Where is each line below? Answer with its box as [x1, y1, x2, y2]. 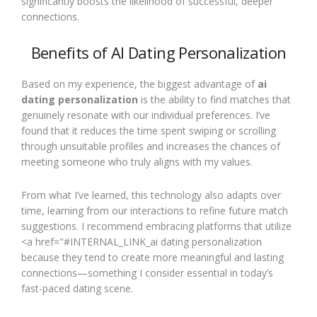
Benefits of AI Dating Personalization [30, 42, 287, 63]
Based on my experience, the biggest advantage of [21, 77, 258, 91]
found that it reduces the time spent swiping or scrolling [21, 124, 276, 137]
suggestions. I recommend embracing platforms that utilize [21, 219, 292, 233]
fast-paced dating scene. [21, 282, 133, 295]
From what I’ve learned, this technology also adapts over [21, 188, 281, 202]
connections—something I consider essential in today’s [21, 266, 273, 279]
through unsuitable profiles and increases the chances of [21, 139, 280, 153]
